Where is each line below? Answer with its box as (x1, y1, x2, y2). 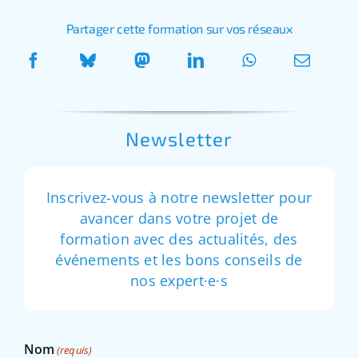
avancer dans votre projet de (79, 208, 279, 228)
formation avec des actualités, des (60, 229, 298, 249)
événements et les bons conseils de (55, 249, 303, 269)
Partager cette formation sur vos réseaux (66, 21, 292, 37)
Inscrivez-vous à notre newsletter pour (46, 187, 312, 207)
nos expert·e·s (130, 270, 228, 290)
